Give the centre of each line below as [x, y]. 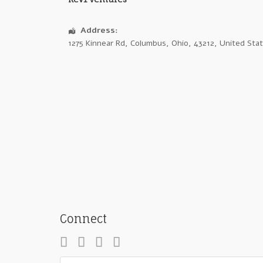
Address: [99, 31]
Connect [83, 219]
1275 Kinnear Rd [97, 43]
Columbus [148, 43]
